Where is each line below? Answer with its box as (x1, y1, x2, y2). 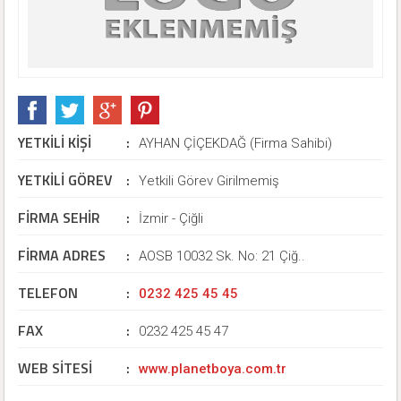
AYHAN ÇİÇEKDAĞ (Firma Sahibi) (139, 135, 332, 151)
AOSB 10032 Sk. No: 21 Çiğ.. (139, 248, 305, 264)
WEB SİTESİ (18, 357, 92, 379)
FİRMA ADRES (18, 244, 106, 266)
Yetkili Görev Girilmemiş (139, 173, 279, 189)
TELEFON (18, 282, 78, 303)
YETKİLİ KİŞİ (18, 132, 91, 153)
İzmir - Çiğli (139, 210, 203, 226)
